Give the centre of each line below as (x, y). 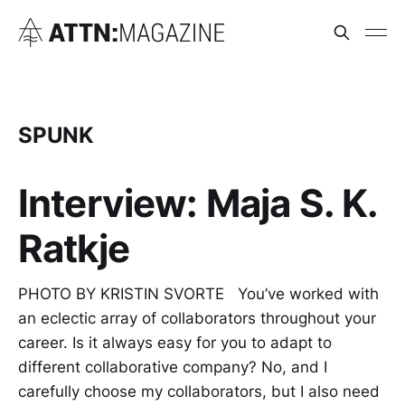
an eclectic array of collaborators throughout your (197, 318)
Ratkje (74, 248)
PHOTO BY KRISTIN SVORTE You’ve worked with (198, 293)
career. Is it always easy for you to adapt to (175, 342)
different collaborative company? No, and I (173, 367)
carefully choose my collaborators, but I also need (199, 391)
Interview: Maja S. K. (198, 202)
